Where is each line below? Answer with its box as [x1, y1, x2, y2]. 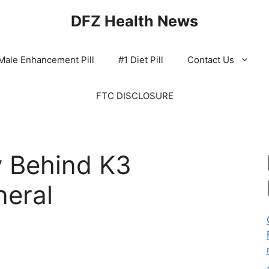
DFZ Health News [71, 12, 198, 30]
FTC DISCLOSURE [95, 90, 174, 101]
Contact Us [187, 54, 234, 65]
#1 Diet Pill [118, 54, 163, 65]
